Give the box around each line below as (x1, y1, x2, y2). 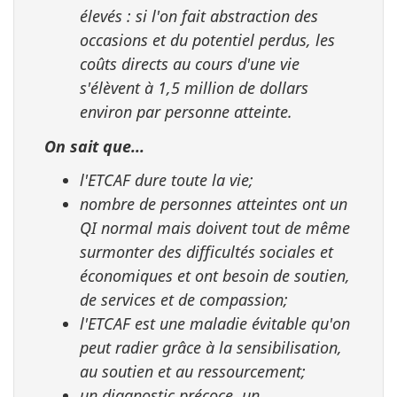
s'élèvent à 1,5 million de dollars (80, 77, 308, 99)
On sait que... (44, 135, 144, 157)
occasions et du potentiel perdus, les (80, 29, 335, 51)
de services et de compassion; (80, 289, 288, 311)
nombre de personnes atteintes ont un (80, 193, 347, 215)
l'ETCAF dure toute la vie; (80, 169, 253, 191)
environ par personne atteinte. (80, 101, 292, 123)
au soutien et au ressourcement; (80, 361, 306, 383)
